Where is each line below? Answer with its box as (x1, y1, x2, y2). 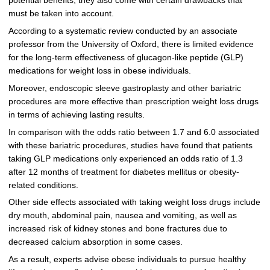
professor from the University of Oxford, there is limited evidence (8, 40, 254, 49)
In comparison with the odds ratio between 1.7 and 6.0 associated (8, 127, 259, 137)
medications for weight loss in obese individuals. (8, 66, 191, 75)
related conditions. (8, 180, 78, 190)
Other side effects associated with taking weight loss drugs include (8, 198, 260, 207)
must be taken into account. (8, 9, 114, 19)
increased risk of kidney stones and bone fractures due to (8, 224, 227, 234)
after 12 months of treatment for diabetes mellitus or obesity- (8, 167, 239, 177)
